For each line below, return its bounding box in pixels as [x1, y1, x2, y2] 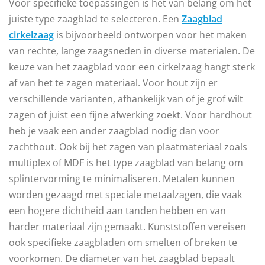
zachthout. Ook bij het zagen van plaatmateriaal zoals [9, 140, 247, 153]
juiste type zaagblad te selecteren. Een [9, 12, 182, 25]
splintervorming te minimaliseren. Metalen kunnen [9, 172, 235, 185]
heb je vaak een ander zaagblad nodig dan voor [9, 124, 219, 137]
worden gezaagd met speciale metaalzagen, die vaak [9, 188, 242, 201]
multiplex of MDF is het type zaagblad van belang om [9, 156, 243, 169]
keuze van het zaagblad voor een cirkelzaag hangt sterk [9, 60, 255, 73]
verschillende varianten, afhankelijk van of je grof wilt [9, 92, 243, 105]
